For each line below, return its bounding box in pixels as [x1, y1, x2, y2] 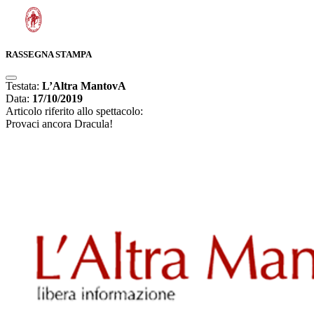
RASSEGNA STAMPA [6, 49, 92, 60]
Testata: [6, 80, 42, 93]
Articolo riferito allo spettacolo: [6, 105, 146, 118]
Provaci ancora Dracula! [6, 118, 113, 130]
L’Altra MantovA [42, 80, 126, 93]
